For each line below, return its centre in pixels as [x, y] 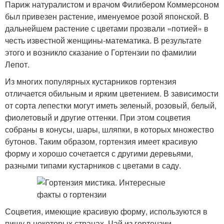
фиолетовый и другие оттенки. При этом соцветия [98, 117]
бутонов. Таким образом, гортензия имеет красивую [101, 141]
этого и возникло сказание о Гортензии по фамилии [101, 52]
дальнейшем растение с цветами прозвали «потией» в [107, 28]
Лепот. [17, 64]
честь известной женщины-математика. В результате [103, 40]
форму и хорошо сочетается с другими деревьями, [99, 153]
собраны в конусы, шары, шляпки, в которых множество [109, 129]
